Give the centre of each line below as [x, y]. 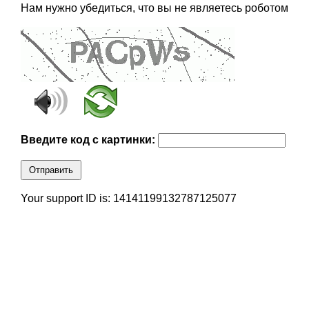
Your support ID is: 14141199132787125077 [128, 199]
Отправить [51, 170]
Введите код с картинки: [89, 140]
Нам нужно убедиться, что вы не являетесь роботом [154, 8]
